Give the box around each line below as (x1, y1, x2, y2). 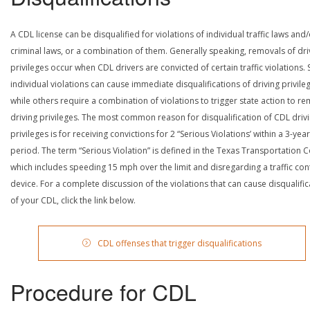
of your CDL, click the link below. (10, 194, 136, 206)
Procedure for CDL (10, 275, 197, 307)
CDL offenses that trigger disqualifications (98, 237, 262, 249)
